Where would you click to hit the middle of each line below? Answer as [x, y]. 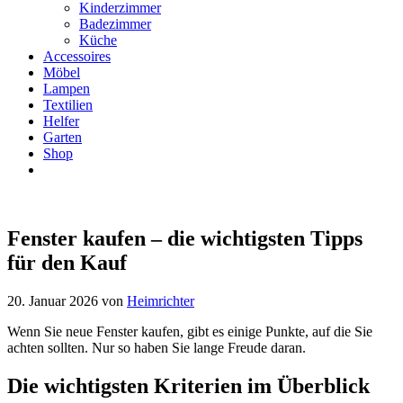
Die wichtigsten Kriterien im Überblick [188, 385]
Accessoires [77, 56]
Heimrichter [161, 300]
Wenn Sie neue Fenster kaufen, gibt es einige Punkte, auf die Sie [190, 331]
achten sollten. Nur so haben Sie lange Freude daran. [157, 347]
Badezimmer [115, 24]
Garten [63, 137]
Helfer [61, 121]
